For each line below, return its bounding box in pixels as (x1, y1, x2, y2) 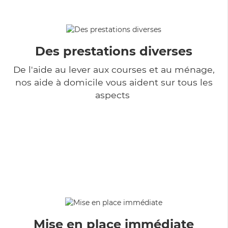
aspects (95, 89, 132, 100)
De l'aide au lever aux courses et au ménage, (13, 64, 215, 75)
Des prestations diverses (35, 43, 192, 59)
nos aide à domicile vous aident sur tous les (15, 76, 213, 88)
